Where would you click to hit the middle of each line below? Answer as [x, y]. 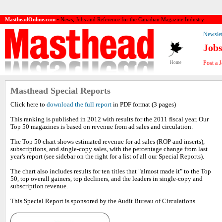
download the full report [79, 105]
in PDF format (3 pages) [144, 105]
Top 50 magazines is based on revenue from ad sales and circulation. [102, 127]
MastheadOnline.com [30, 19]
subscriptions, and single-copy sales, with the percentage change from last [109, 149]
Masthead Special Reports [60, 91]
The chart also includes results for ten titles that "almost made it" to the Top [111, 171]
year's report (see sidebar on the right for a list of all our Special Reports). [107, 157]
